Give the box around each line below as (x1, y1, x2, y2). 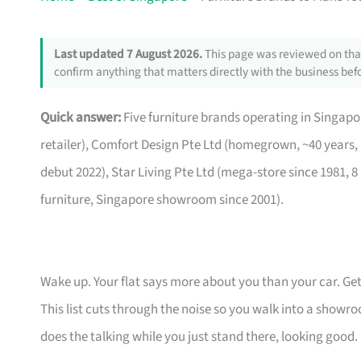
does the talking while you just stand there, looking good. (40, 327, 358, 347)
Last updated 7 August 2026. (53, 45, 202, 64)
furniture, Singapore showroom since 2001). (40, 190, 284, 210)
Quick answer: (40, 108, 121, 128)
